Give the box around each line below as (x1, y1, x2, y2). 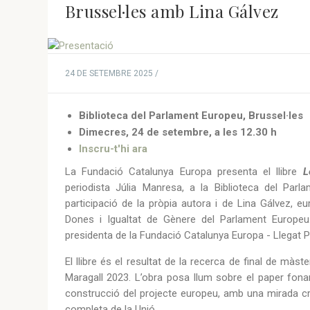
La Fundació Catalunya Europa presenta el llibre (64, 165, 303, 179)
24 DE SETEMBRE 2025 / (64, 69, 158, 79)
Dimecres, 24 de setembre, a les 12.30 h (78, 126, 277, 139)
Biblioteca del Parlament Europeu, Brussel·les (78, 109, 303, 122)
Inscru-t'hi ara (78, 143, 147, 156)
